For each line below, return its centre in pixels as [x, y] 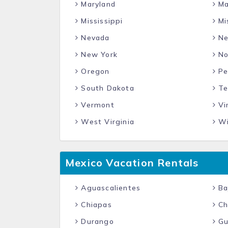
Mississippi [101, 21]
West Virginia [107, 122]
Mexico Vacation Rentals [132, 163]
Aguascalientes [110, 188]
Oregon [94, 71]
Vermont [96, 105]
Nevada [94, 38]
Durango [96, 221]
